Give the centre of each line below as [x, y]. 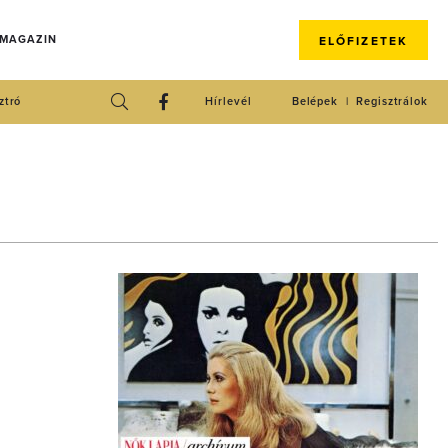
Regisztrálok [392, 101]
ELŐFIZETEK [363, 41]
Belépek [315, 101]
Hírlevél [228, 101]
